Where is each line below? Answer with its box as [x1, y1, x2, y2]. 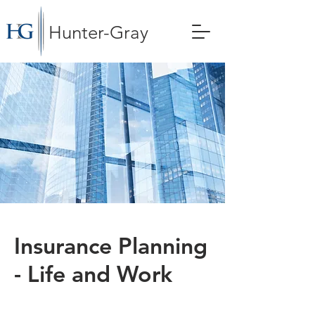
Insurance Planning [14, 231, 207, 259]
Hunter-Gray [49, 22, 148, 44]
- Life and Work [14, 259, 172, 288]
